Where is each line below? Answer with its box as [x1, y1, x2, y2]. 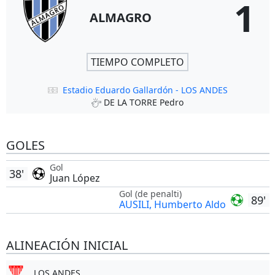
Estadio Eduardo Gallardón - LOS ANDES [62, 84, 228, 96]
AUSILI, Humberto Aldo [118, 198, 226, 211]
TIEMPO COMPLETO [91, 55, 184, 69]
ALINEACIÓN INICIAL [6, 237, 128, 254]
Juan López [49, 171, 100, 185]
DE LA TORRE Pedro [104, 96, 184, 108]
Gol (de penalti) [118, 188, 182, 199]
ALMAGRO [89, 9, 152, 26]
